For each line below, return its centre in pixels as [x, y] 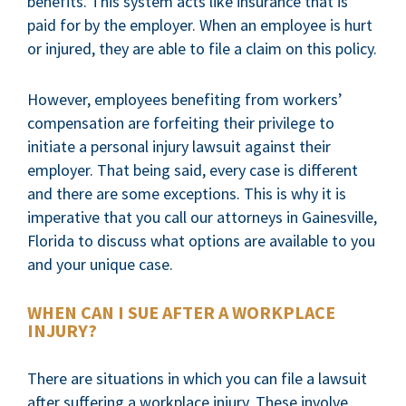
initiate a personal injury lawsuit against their [179, 146]
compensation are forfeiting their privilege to [181, 123]
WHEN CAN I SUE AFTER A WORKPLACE [181, 312]
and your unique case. [100, 264]
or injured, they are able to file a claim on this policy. [202, 48]
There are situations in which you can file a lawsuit [197, 378]
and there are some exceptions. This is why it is [187, 193]
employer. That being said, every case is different [193, 170]
